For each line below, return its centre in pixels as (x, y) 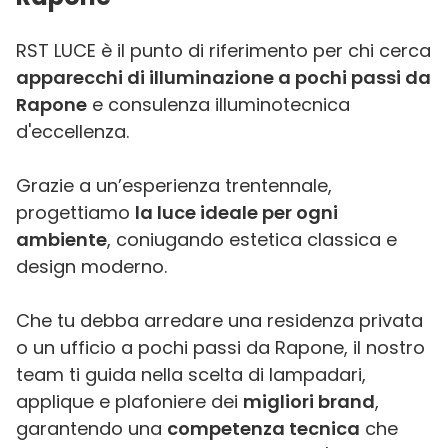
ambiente (61, 239)
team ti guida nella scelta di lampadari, (191, 374)
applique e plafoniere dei (129, 401)
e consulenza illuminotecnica (218, 104)
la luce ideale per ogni (236, 212)
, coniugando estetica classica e (252, 239)
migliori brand (309, 401)
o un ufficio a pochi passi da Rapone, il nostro (220, 347)
